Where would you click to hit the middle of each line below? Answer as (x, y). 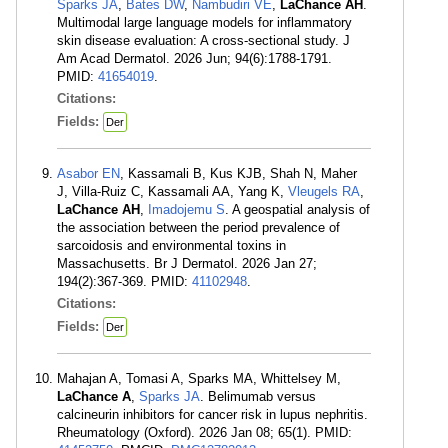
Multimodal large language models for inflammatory (204, 22)
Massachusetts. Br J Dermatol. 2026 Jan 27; (187, 263)
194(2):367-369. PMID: (124, 281)
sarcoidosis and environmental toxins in (171, 245)
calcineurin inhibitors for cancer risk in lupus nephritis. (212, 414)
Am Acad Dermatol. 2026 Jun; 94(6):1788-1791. (194, 58)
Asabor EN (88, 173)
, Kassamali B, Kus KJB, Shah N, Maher (238, 173)
